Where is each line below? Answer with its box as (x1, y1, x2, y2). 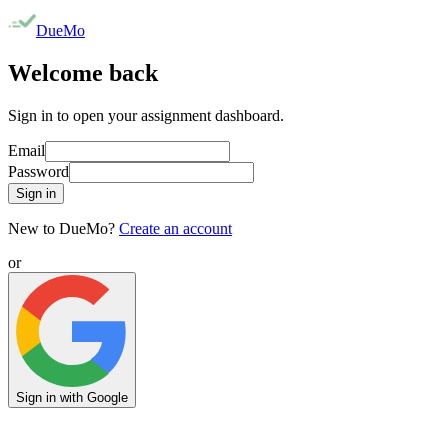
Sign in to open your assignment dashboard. (8, 106, 284, 124)
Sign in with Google (16, 389, 128, 405)
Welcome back (8, 59, 158, 86)
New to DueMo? (8, 219, 115, 237)
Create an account (119, 219, 232, 237)
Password (8, 162, 69, 180)
